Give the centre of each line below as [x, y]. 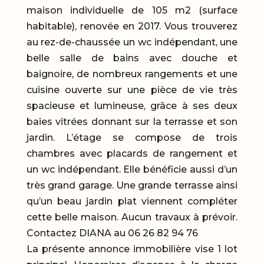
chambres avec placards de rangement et [132, 154]
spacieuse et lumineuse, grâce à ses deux [132, 106]
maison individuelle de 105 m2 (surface [132, 11]
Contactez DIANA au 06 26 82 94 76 [112, 233]
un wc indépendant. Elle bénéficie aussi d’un [132, 170]
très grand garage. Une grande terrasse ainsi [132, 186]
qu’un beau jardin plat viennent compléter [132, 202]
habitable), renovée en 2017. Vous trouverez [132, 27]
